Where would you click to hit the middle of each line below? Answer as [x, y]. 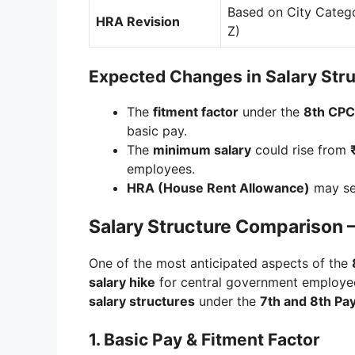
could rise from [301, 150]
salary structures [142, 302]
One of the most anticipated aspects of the [220, 263]
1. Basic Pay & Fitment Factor [204, 340]
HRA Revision [138, 22]
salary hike [122, 282]
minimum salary [202, 150]
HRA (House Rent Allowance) [218, 188]
